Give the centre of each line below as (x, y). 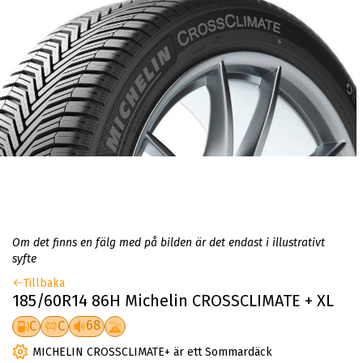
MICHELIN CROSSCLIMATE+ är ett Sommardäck (152, 352)
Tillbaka (44, 284)
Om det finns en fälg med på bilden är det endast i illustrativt (169, 243)
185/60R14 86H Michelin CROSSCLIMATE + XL (173, 301)
